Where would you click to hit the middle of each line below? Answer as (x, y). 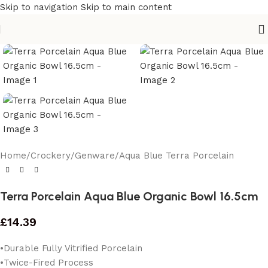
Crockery (51, 156)
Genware (95, 156)
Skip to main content (126, 7)
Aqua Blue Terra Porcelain (176, 156)
